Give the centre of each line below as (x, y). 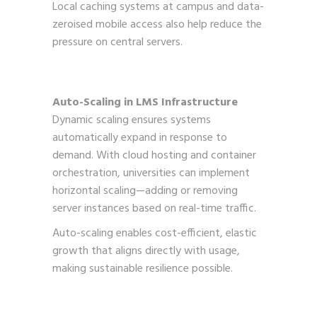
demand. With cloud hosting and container (154, 155)
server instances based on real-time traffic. (154, 208)
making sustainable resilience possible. (143, 269)
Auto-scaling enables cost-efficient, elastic (155, 233)
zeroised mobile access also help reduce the (157, 24)
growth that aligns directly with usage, (146, 251)
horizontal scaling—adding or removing (145, 191)
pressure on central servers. (117, 42)
